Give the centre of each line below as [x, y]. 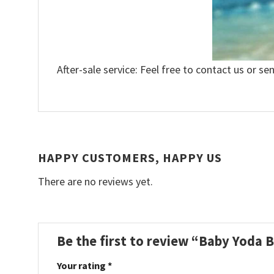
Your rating [82, 266]
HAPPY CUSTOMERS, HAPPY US [130, 157]
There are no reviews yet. [95, 181]
